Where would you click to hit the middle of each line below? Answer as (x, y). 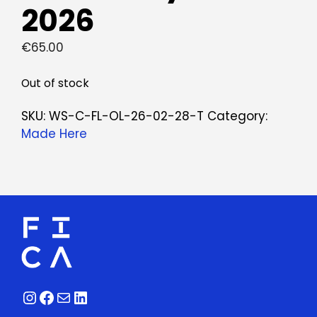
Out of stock (55, 83)
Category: (237, 116)
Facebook (79, 296)
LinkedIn (106, 296)
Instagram (65, 296)
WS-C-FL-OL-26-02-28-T (126, 116)
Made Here (54, 133)
